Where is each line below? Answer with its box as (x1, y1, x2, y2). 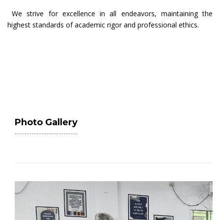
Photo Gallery (15, 117, 78, 128)
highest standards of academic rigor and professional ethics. (7, 20, 199, 29)
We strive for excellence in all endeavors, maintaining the (7, 9, 213, 18)
